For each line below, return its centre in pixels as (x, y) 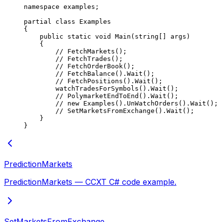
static (77, 36)
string (147, 36)
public (44, 36)
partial (38, 21)
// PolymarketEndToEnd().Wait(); (101, 96)
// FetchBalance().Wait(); (89, 73)
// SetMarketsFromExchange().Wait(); (109, 111)
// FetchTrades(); (73, 58)
